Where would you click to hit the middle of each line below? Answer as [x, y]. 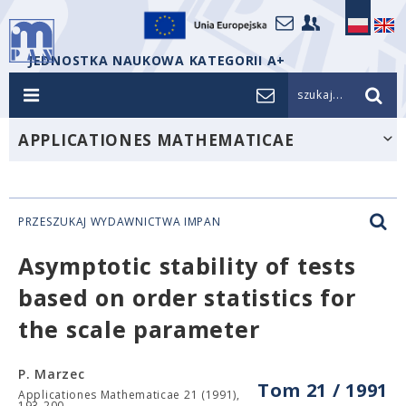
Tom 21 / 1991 [322, 390]
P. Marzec [52, 374]
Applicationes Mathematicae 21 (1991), [129, 395]
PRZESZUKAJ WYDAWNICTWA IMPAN [120, 222]
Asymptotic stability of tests [187, 266]
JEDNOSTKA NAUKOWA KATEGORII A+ [157, 60]
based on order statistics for [187, 297]
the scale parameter [139, 329]
